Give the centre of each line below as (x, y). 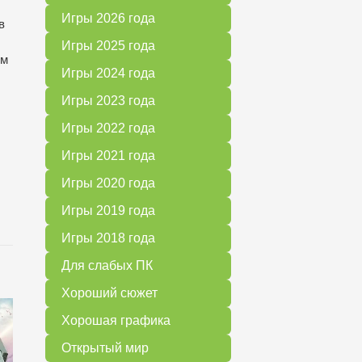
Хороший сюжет (109, 293)
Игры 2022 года (108, 128)
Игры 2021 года (108, 156)
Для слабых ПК (107, 265)
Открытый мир (105, 348)
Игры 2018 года (108, 238)
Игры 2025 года (108, 46)
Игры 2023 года (108, 101)
